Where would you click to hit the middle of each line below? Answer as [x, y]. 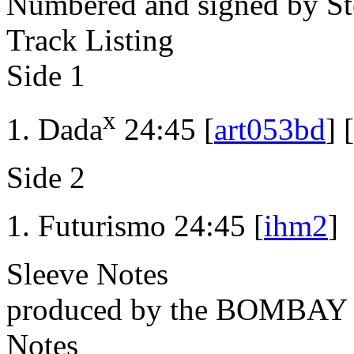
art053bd [270, 130]
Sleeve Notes [87, 274]
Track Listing [90, 40]
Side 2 [46, 178]
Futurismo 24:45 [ [151, 226]
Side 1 [46, 76]
